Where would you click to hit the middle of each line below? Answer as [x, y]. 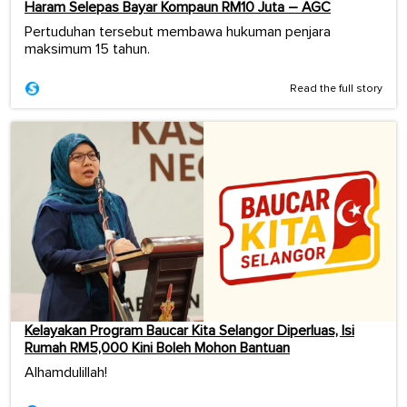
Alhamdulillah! [66, 373]
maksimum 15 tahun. [87, 49]
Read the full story [336, 89]
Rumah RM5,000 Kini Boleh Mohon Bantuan [157, 348]
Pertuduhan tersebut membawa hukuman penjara [178, 31]
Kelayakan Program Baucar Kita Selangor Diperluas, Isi [189, 331]
